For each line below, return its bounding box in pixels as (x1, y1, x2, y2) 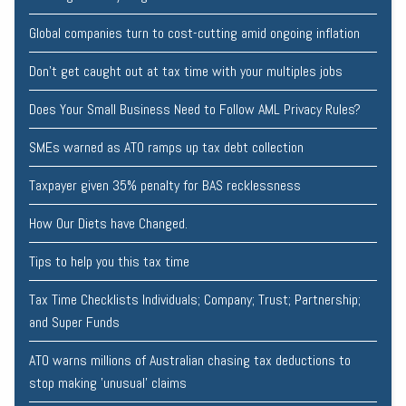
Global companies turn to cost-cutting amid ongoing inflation (29, 23, 360, 43)
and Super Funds (29, 312, 120, 332)
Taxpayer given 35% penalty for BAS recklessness (29, 175, 301, 195)
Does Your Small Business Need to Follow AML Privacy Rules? (29, 99, 361, 119)
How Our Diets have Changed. (29, 213, 188, 233)
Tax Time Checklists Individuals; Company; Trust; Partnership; (29, 289, 361, 309)
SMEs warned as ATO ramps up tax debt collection (29, 137, 304, 157)
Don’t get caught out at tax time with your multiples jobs (29, 61, 343, 81)
